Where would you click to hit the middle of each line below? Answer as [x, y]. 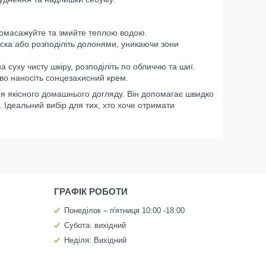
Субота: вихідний [95, 225]
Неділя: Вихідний [95, 240]
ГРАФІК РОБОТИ [91, 191]
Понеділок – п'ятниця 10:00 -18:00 [124, 210]
